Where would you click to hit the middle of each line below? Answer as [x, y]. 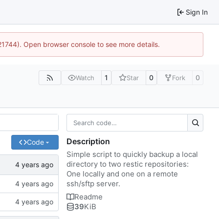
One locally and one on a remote [122, 174]
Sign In [197, 12]
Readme [88, 197]
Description [88, 141]
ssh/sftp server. [93, 183]
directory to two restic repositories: [128, 164]
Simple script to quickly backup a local [132, 154]
